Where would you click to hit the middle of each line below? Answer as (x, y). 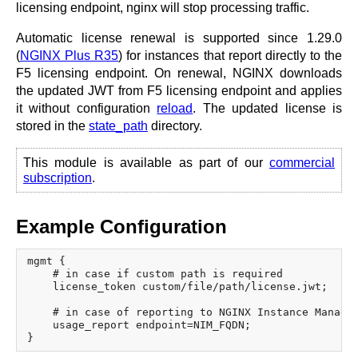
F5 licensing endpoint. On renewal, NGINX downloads (179, 73)
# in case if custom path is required (155, 274)
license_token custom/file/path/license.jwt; (177, 287)
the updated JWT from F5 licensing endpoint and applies (179, 90)
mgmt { (46, 261)
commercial (302, 162)
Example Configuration (121, 226)
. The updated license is (268, 108)
